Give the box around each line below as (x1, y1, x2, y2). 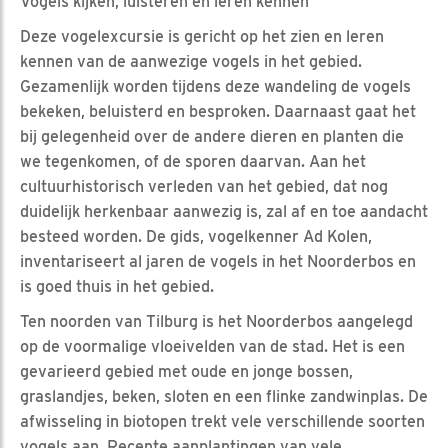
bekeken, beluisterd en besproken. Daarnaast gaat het (20, 101, 416, 121)
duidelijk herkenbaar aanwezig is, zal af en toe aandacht (20, 201, 428, 221)
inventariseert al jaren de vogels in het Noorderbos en (20, 251, 416, 271)
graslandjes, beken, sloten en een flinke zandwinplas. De (20, 386, 428, 406)
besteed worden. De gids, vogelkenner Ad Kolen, (20, 226, 372, 246)
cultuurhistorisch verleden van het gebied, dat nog (20, 176, 388, 196)
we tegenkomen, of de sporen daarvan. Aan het (20, 151, 366, 171)
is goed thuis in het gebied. (20, 276, 214, 296)
